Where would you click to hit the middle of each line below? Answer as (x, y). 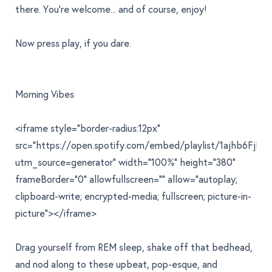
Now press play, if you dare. (73, 43)
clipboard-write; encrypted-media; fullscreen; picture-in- (133, 196)
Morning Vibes (45, 94)
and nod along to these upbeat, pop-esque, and (116, 264)
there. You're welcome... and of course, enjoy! (111, 9)
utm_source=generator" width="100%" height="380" (125, 162)
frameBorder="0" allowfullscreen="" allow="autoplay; (126, 179)
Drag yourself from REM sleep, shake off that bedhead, (134, 247)
